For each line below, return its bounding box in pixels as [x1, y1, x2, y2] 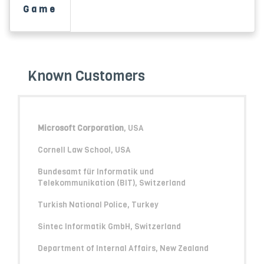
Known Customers [27, 67, 145, 85]
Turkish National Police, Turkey [38, 199, 159, 210]
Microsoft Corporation [38, 123, 124, 133]
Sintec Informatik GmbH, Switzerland [38, 221, 181, 232]
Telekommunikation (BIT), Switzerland [38, 177, 186, 188]
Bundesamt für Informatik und [38, 166, 154, 177]
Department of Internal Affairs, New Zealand [38, 243, 209, 253]
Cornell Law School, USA [38, 144, 131, 155]
